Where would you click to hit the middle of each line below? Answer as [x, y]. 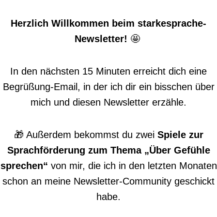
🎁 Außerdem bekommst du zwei [85, 135]
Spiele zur [180, 135]
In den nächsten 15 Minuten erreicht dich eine [108, 71]
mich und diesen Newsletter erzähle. [108, 102]
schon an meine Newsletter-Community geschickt [108, 181]
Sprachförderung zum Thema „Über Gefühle [108, 150]
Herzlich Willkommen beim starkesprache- [108, 23]
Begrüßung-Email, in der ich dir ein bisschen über [108, 87]
